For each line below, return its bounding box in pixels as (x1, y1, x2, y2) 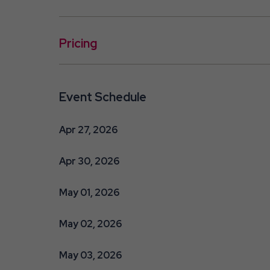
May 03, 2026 (58, 248, 122, 262)
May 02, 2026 (58, 217, 122, 230)
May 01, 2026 (58, 186, 119, 199)
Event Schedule (58, 89, 146, 105)
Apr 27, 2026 (58, 123, 118, 136)
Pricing (58, 35, 97, 51)
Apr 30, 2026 (58, 154, 119, 168)
